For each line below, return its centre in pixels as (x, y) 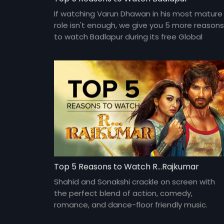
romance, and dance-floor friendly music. (130, 205)
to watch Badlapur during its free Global (128, 36)
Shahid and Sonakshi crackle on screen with (134, 182)
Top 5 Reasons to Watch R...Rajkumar (126, 167)
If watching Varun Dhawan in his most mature (138, 13)
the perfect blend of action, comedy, (123, 193)
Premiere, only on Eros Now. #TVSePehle (128, 48)
